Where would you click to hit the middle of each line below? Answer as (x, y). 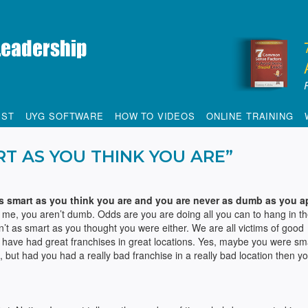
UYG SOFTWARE (64, 116)
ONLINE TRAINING (250, 116)
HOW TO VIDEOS (155, 116)
